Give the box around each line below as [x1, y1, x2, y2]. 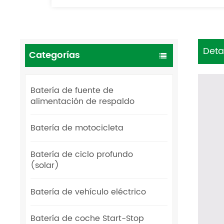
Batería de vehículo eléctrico [30, 185, 146, 198]
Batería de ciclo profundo [30, 147, 133, 161]
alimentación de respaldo [30, 94, 135, 108]
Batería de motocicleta [30, 121, 124, 134]
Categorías [29, 47, 80, 62]
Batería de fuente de [30, 83, 114, 97]
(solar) [30, 158, 59, 172]
